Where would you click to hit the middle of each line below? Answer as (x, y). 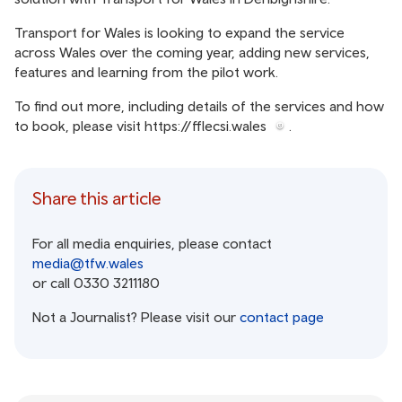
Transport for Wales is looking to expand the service (179, 32)
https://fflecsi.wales (205, 126)
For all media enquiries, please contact (152, 243)
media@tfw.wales (88, 263)
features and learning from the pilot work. (146, 72)
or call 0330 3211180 (96, 283)
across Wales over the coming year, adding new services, (192, 52)
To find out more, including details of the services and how (199, 106)
